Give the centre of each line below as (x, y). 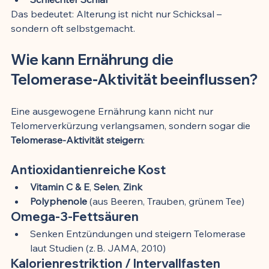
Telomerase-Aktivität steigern (77, 140)
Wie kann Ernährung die (94, 59)
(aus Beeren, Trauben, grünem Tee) (166, 201)
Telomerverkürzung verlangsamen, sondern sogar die (132, 125)
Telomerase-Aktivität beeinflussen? (134, 79)
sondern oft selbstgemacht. (73, 28)
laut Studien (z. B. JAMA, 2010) (98, 248)
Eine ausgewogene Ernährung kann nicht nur (113, 111)
